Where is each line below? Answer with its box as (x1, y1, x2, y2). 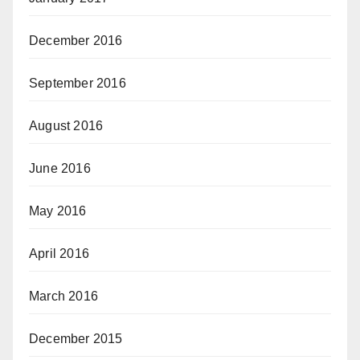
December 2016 (29, 34, 123, 47)
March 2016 (29, 289, 98, 303)
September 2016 (29, 76, 126, 90)
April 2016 (29, 247, 89, 260)
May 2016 (29, 204, 87, 218)
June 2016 (29, 162, 91, 175)
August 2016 (29, 119, 104, 133)
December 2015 (29, 332, 123, 346)
